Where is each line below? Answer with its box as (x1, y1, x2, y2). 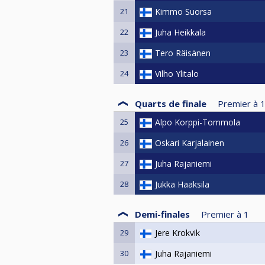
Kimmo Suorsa (155, 6, 212, 18)
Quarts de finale (135, 98, 206, 109)
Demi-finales (135, 208, 190, 220)
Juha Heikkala (155, 27, 206, 38)
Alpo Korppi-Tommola (155, 117, 240, 128)
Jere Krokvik (155, 227, 200, 239)
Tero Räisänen (155, 47, 211, 59)
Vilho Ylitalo (155, 68, 199, 80)
